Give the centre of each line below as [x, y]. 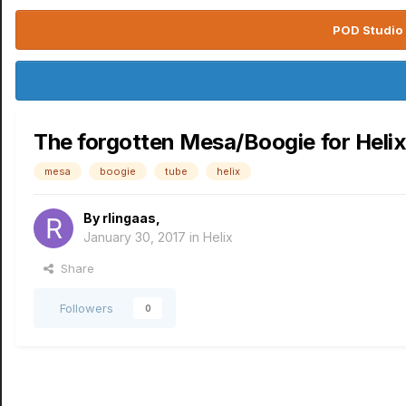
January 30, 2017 [135, 237]
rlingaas [129, 218]
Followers [87, 308]
